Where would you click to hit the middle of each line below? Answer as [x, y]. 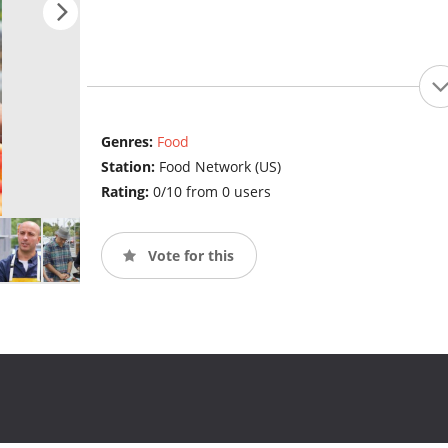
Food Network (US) [219, 167]
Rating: [126, 192]
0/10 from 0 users [211, 192]
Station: [129, 167]
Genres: [128, 142]
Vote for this [188, 255]
